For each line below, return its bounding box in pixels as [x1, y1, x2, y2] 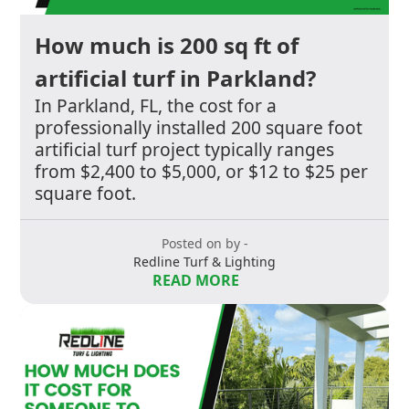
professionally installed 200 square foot [35, 114, 363, 140]
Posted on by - [161, 234, 248, 252]
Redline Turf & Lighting [133, 252, 276, 270]
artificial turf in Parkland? [35, 62, 317, 93]
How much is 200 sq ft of [35, 29, 299, 60]
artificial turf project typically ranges [35, 136, 335, 162]
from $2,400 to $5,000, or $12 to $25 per [35, 158, 369, 184]
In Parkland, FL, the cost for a [35, 92, 278, 118]
